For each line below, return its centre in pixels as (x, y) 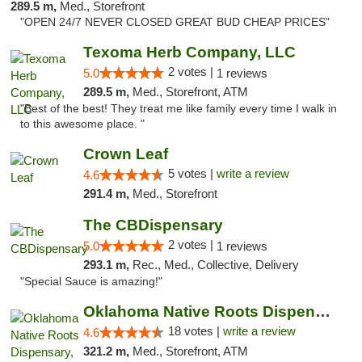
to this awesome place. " (82, 124)
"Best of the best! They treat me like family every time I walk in (179, 109)
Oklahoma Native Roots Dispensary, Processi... (322, 311)
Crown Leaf (125, 154)
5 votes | (192, 173)
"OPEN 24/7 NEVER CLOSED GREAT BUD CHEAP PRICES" (175, 22)
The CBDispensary (153, 225)
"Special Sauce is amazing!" (91, 282)
